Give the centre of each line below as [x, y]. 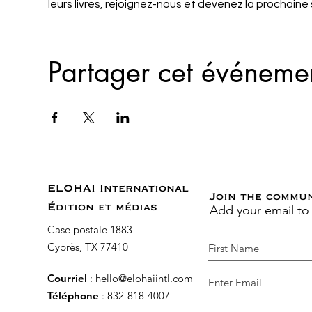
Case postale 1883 [90, 229]
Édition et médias [102, 207]
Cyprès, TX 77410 [88, 247]
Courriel [67, 278]
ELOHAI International [118, 188]
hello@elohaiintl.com [144, 278]
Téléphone [73, 295]
